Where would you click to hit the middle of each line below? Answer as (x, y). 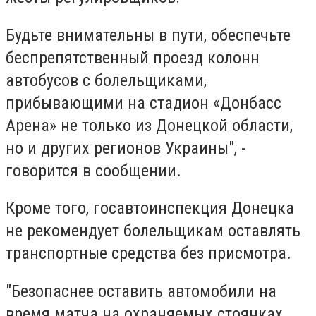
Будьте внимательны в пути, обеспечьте (148, 35)
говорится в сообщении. (93, 170)
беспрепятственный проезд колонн (133, 57)
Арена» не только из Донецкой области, (149, 125)
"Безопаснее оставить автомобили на (141, 291)
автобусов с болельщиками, (106, 80)
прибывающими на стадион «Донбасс (144, 103)
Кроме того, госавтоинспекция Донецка (150, 208)
